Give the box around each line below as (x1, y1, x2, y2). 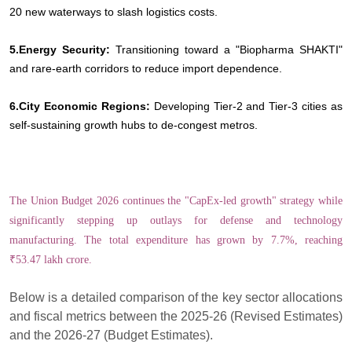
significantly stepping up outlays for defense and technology (9, 214, 343, 226)
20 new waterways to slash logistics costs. (9, 5, 218, 18)
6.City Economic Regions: (9, 99, 150, 112)
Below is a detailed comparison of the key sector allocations (9, 290, 343, 304)
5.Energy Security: (9, 42, 115, 56)
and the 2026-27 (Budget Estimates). (9, 328, 213, 342)
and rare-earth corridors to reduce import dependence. (9, 61, 282, 75)
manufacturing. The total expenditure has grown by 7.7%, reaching (9, 233, 343, 246)
